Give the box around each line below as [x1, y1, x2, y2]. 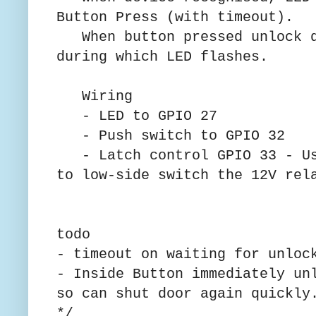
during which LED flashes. [56, 48, 268, 65]
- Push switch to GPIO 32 [56, 127, 285, 144]
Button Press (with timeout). [56, 8, 293, 25]
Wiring [56, 87, 141, 104]
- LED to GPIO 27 [56, 107, 217, 124]
